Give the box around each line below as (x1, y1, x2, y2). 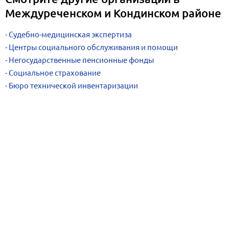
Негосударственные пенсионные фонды (9, 56, 154, 64)
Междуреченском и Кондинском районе (5, 6, 221, 20)
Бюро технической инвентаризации (9, 81, 138, 90)
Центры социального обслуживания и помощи (9, 43, 178, 52)
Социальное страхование (9, 68, 101, 77)
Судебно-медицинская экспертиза (9, 30, 132, 39)
